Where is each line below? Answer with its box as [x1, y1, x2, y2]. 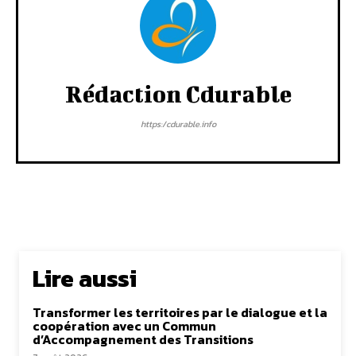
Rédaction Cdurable [64, 79, 292, 107]
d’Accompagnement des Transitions [33, 329, 253, 349]
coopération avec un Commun [33, 315, 216, 335]
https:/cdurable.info [140, 117, 216, 130]
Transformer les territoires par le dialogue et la [33, 302, 327, 322]
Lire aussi [33, 260, 137, 296]
